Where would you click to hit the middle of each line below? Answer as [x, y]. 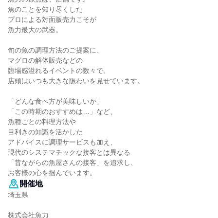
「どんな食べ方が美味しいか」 [55, 101]
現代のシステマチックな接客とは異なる [69, 152]
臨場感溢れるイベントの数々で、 [59, 71]
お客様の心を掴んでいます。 [52, 173]
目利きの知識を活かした [45, 132]
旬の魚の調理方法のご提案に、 [55, 50]
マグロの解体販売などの [45, 60]
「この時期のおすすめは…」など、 [62, 111]
